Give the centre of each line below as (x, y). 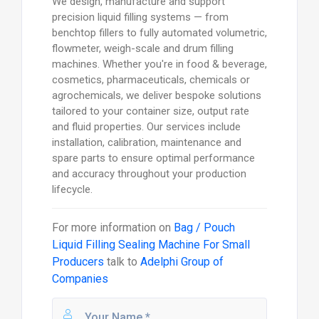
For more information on (113, 228)
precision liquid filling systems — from (140, 17)
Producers (78, 262)
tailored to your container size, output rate (150, 111)
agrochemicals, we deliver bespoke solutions (156, 96)
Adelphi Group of (182, 262)
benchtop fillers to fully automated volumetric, (159, 33)
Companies (80, 279)
